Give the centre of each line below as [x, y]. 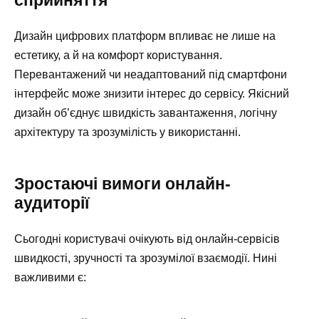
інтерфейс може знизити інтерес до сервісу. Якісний [152, 93]
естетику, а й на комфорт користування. [118, 55]
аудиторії [52, 203]
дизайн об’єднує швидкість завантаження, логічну [146, 113]
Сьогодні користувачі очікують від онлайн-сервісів [147, 239]
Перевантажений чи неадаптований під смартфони [151, 74]
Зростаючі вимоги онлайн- [122, 183]
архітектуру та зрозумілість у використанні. [127, 132]
